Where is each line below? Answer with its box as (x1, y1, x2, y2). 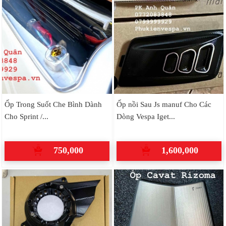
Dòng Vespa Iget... (116, 112, 175, 121)
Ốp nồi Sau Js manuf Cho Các (116, 100, 211, 109)
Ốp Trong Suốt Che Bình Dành (4, 100, 102, 109)
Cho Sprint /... (4, 112, 48, 121)
